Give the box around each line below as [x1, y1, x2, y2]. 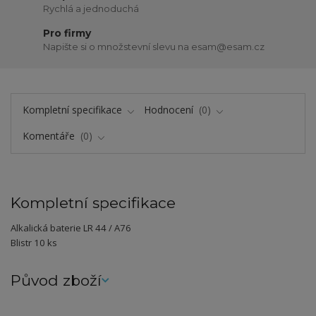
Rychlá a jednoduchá [43, 3, 140, 15]
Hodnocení [144, 103, 196, 117]
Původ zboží [11, 272, 102, 290]
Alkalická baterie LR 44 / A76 [11, 221, 131, 234]
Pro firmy [43, 26, 92, 39]
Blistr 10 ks [11, 236, 57, 249]
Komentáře [22, 128, 78, 142]
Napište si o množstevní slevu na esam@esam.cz [43, 41, 265, 53]
